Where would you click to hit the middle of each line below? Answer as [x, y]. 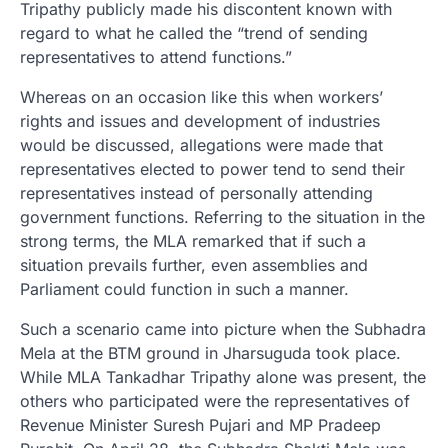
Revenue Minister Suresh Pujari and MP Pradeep [200, 424]
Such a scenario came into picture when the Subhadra [223, 328]
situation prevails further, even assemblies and [194, 264]
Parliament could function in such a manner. [184, 288]
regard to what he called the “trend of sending [194, 32]
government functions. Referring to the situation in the [222, 216]
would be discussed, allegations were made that [201, 144]
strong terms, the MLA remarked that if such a [193, 240]
